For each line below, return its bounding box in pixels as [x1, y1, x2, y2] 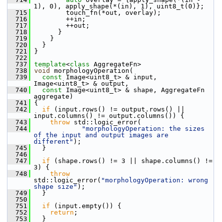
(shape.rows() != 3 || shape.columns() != [50, 157, 213, 165]
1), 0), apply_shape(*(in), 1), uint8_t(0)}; [34, 2, 204, 10]
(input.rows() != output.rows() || [50, 106, 185, 113]
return [50, 209, 74, 216]
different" [34, 138, 73, 145]
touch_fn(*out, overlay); [30, 9, 161, 16]
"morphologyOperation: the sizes [82, 125, 205, 132]
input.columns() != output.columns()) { [34, 112, 184, 119]
